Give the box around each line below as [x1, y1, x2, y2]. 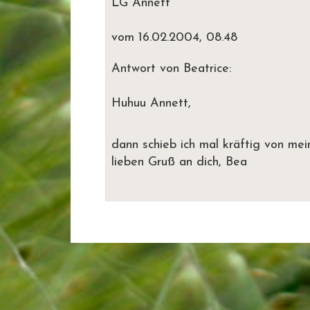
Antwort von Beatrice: [111, 62, 231, 75]
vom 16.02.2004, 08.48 [111, 31, 237, 44]
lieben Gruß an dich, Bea [111, 156, 247, 169]
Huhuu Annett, [111, 97, 191, 110]
